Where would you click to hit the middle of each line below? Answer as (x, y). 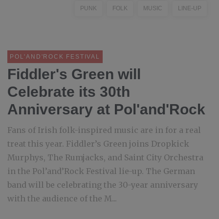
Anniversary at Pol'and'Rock (106, 109)
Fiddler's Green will (74, 74)
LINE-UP (190, 8)
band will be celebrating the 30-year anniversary (103, 185)
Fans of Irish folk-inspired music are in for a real (104, 130)
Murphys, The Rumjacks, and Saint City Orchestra (105, 157)
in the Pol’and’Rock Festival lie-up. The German (101, 171)
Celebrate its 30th (69, 92)
